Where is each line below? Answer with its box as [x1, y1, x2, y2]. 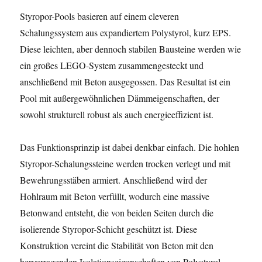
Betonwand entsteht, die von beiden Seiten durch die [20, 206, 214, 219]
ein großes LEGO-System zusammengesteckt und [20, 59, 204, 71]
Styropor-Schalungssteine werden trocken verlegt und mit [20, 157, 231, 170]
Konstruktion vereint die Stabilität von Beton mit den [20, 239, 214, 251]
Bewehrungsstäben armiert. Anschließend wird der [20, 174, 208, 186]
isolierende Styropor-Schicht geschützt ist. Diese [20, 223, 198, 235]
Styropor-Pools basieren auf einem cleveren [20, 10, 180, 22]
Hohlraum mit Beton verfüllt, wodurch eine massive [20, 190, 210, 202]
